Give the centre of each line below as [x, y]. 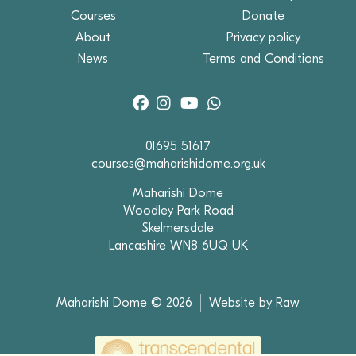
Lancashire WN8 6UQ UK [178, 245]
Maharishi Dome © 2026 [124, 302]
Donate [263, 15]
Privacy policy [263, 37]
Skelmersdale [178, 228]
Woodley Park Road [178, 210]
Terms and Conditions [263, 58]
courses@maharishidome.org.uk [178, 163]
